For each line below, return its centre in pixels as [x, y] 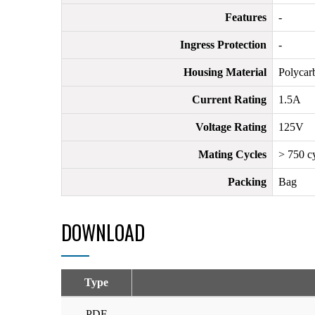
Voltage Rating [231, 127]
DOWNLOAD [103, 232]
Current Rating [229, 99]
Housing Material [225, 72]
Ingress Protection [223, 45]
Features [246, 17]
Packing [247, 182]
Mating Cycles [232, 154]
